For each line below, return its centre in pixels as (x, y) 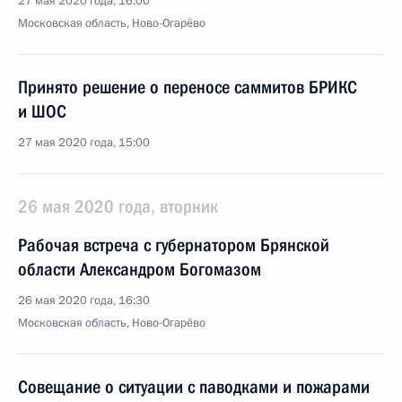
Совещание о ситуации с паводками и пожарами (194, 387)
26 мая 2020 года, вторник (118, 206)
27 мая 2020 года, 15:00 (84, 143)
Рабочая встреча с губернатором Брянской (174, 245)
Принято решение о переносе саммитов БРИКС (188, 87)
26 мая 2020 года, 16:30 (84, 301)
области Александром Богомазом (140, 269)
